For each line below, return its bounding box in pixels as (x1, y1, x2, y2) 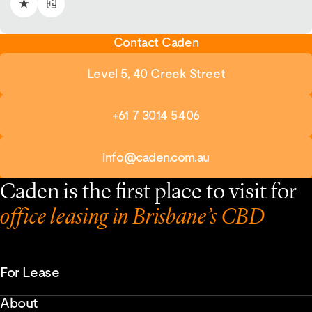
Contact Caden (113, 34, 199, 49)
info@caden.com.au (102, 149, 210, 164)
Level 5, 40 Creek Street (86, 65, 226, 81)
